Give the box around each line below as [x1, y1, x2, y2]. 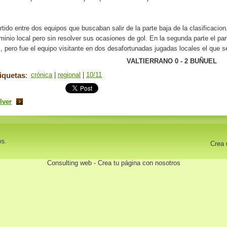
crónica [31, 71, 52, 79]
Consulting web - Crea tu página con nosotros [47, 159, 180, 167]
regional [58, 71, 81, 79]
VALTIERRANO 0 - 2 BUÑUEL [127, 57, 217, 65]
